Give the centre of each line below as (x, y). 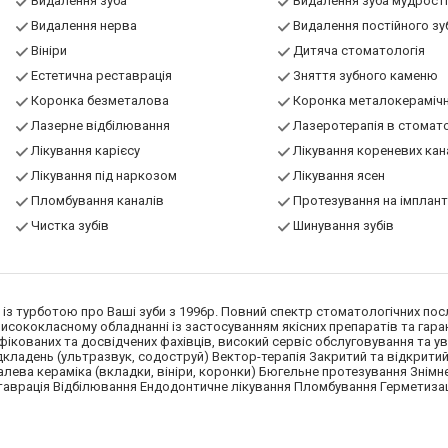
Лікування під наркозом (103, 176)
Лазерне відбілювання (100, 126)
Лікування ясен (338, 176)
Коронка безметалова (99, 101)
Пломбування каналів (97, 201)
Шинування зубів (343, 226)
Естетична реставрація (101, 76)
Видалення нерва (83, 26)
